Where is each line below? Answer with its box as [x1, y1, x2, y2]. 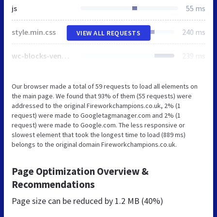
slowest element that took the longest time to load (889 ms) [12, 130, 186, 139]
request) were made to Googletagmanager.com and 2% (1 [12, 110, 181, 120]
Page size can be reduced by [12, 195, 115, 206]
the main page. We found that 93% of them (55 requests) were [12, 91, 192, 100]
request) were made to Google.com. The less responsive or [12, 120, 185, 129]
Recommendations [12, 177, 95, 191]
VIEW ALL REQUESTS [76, 28, 141, 37]
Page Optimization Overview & [12, 164, 149, 178]
